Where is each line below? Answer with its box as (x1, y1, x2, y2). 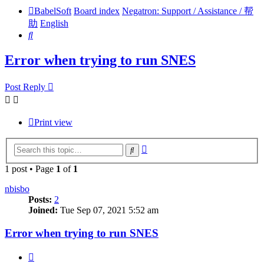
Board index (74, 6, 120, 16)
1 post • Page (5, 163, 56, 174)
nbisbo (5, 183, 29, 194)
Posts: (28, 194, 52, 204)
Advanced (147, 141, 185, 152)
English (40, 18, 68, 29)
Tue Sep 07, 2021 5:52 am (58, 204, 159, 215)
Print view (34, 117, 72, 128)
